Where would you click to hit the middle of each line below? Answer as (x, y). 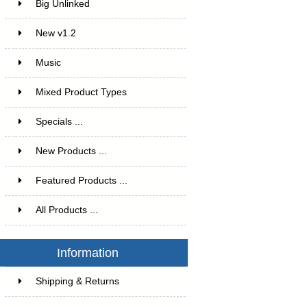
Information (87, 253)
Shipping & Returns (77, 281)
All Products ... (66, 210)
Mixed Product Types (81, 92)
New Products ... (71, 151)
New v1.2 (56, 33)
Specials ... (59, 121)
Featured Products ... (81, 180)
